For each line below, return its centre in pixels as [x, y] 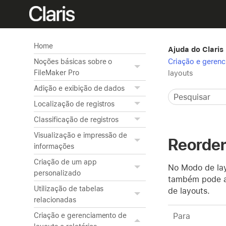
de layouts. [189, 191]
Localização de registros [74, 104]
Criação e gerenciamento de [80, 215]
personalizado [57, 173]
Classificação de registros [76, 120]
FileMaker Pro [56, 73]
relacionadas [55, 200]
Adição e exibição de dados [79, 88]
